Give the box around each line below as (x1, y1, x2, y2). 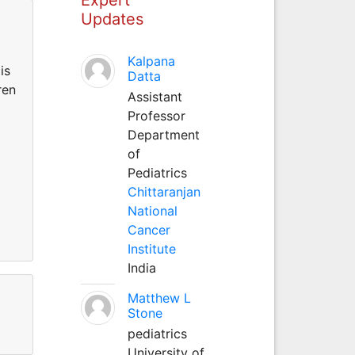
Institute (127, 240, 176, 257)
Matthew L (127, 289, 191, 306)
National (127, 202, 177, 219)
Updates (80, 9, 143, 29)
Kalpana (127, 52, 175, 69)
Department (127, 126, 200, 143)
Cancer (127, 221, 170, 238)
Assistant (127, 88, 182, 105)
